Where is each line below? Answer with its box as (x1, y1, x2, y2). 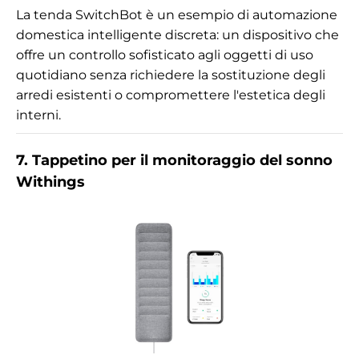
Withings (16, 172, 85, 191)
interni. (16, 107, 61, 123)
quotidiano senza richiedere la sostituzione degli (16, 67, 325, 83)
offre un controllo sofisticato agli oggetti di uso (16, 46, 313, 63)
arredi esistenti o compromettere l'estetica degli (16, 87, 325, 103)
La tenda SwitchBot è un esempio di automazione (16, 6, 337, 22)
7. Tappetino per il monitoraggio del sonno (16, 151, 333, 169)
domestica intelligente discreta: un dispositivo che (16, 26, 339, 42)
